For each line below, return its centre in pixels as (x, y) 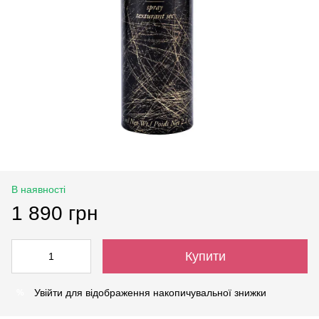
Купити (205, 256)
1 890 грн (54, 213)
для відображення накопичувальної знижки (164, 293)
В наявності (38, 189)
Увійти (48, 293)
